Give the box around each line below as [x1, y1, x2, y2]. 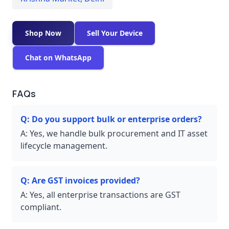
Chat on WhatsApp [25, 52, 91, 62]
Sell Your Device [87, 28, 143, 38]
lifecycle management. [20, 140, 107, 151]
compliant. [20, 201, 61, 213]
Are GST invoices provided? [32, 174, 140, 186]
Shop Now [25, 28, 61, 38]
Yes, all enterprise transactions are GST [30, 189, 180, 200]
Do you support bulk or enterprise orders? [32, 113, 202, 125]
